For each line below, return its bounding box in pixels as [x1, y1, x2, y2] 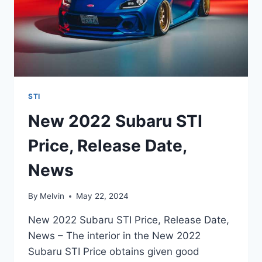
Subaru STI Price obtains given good [28, 246, 199, 258]
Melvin [40, 191, 65, 201]
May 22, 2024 [76, 191, 129, 201]
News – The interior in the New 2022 [28, 230, 201, 242]
